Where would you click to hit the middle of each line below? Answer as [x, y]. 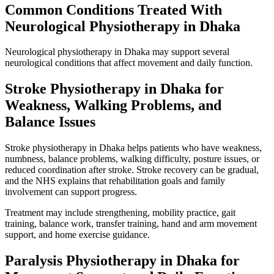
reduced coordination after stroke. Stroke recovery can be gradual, [132, 170]
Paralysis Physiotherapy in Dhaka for [122, 261]
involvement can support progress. [71, 192]
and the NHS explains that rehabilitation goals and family [115, 181]
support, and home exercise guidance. [77, 235]
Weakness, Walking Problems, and [113, 106]
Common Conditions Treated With [113, 9]
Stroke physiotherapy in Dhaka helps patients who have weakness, [133, 148]
